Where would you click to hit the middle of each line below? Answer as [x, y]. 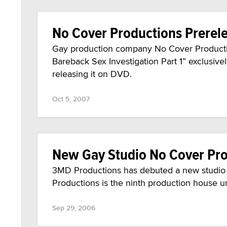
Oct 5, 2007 [71, 99]
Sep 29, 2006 [74, 208]
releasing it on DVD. [92, 74]
